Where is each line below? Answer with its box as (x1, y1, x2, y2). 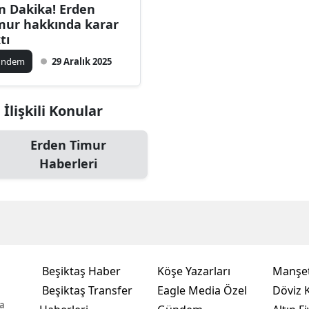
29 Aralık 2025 (52, 55, 112, 68)
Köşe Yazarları (157, 263, 230, 279)
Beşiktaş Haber (41, 263, 121, 279)
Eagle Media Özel (157, 283, 247, 299)
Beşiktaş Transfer (41, 283, 132, 299)
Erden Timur (30, 137, 106, 154)
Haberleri (39, 155, 97, 172)
